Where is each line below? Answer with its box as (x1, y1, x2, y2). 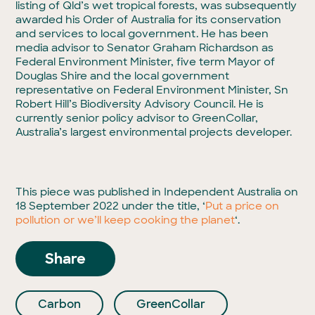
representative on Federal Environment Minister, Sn (15, 83, 289, 97)
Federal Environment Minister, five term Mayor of (15, 55, 276, 69)
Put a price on (205, 199, 280, 213)
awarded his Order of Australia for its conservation (15, 13, 282, 27)
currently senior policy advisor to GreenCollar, (15, 111, 259, 125)
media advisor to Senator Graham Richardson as (15, 41, 274, 55)
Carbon (38, 297, 82, 311)
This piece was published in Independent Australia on (15, 185, 299, 199)
